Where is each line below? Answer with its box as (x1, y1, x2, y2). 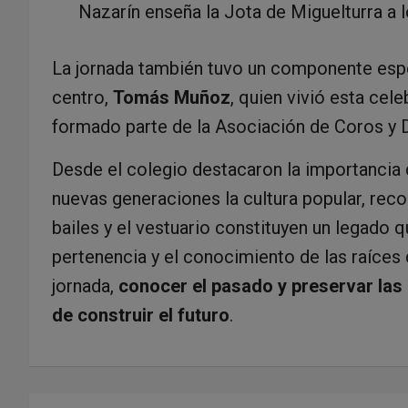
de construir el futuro (52, 303, 229, 326)
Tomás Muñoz (113, 86, 230, 108)
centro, (52, 86, 113, 108)
